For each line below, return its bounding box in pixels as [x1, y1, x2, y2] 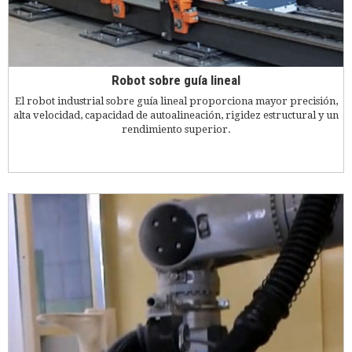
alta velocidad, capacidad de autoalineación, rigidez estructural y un [13, 108, 339, 121]
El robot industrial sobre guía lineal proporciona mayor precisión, [14, 94, 338, 107]
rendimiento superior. [121, 123, 231, 135]
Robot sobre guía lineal [112, 72, 240, 89]
